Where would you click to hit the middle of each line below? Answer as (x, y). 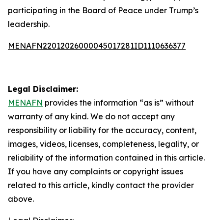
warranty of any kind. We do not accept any (91, 116)
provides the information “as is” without (118, 103)
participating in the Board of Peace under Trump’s (103, 10)
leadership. (29, 24)
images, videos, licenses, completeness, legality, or (103, 144)
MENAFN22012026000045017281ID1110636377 (97, 46)
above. (21, 199)
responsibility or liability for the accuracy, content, (102, 130)
